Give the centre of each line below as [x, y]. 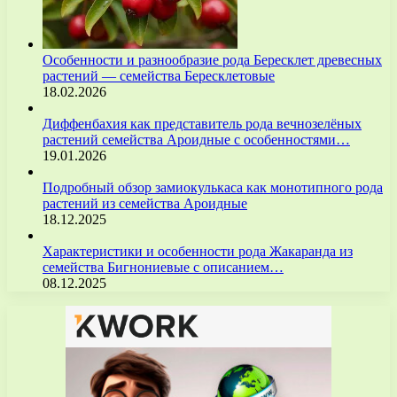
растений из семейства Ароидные [145, 203]
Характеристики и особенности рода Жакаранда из [198, 251]
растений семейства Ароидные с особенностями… [196, 139]
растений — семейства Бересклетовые [159, 75]
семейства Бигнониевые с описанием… [163, 267]
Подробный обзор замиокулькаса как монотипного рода [213, 187]
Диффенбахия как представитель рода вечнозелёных [202, 123]
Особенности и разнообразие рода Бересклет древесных [212, 59]
